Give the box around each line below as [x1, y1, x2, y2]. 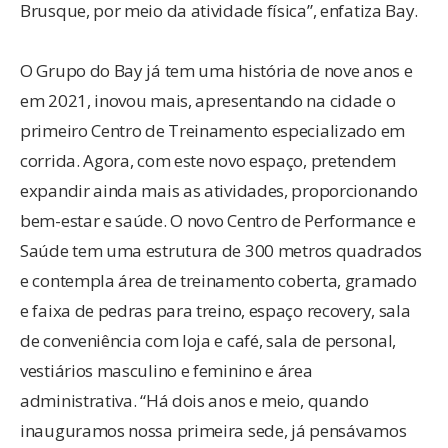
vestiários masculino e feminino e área [20, 358, 313, 382]
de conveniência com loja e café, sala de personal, [20, 328, 397, 352]
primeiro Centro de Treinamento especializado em [20, 118, 405, 142]
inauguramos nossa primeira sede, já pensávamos [20, 418, 407, 442]
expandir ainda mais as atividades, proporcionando [20, 178, 418, 202]
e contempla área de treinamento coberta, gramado [20, 268, 417, 292]
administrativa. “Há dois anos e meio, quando [20, 388, 369, 412]
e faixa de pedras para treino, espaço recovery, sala [20, 298, 411, 322]
